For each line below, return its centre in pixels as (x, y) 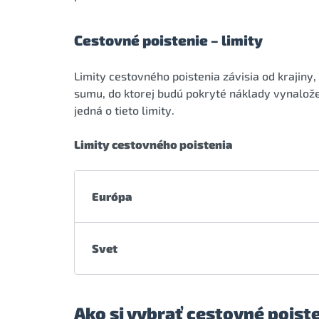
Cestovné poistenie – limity (168, 40)
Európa (112, 196)
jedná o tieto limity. (124, 110)
